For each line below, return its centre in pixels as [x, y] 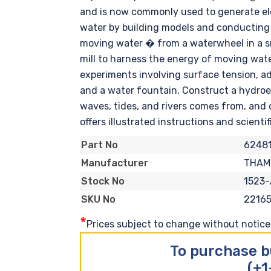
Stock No [103, 181]
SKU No [98, 200]
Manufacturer [115, 163]
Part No [100, 145]
